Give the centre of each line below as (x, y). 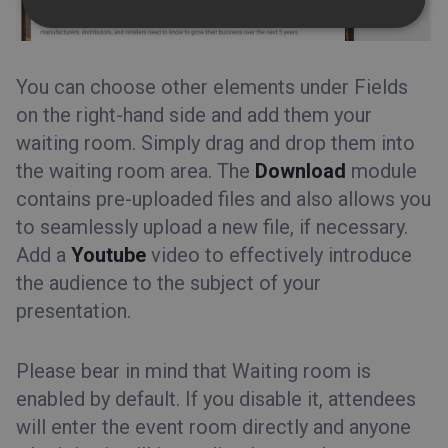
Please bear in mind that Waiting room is (193, 370)
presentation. (73, 310)
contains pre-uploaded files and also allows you (223, 198)
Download (303, 170)
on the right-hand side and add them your (194, 114)
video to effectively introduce (279, 254)
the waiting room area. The (135, 170)
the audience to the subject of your (168, 282)
